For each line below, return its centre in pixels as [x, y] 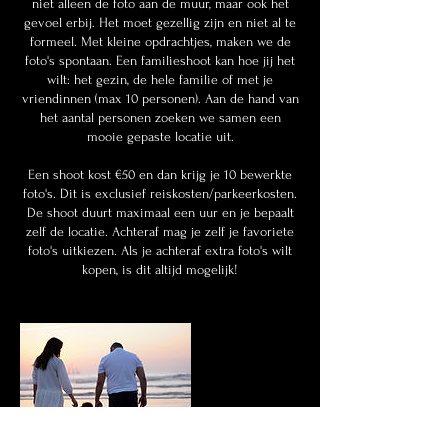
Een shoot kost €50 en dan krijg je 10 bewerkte [160, 174]
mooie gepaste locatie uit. [160, 136]
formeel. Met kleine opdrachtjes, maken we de [160, 41]
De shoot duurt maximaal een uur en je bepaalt [160, 212]
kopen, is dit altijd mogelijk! [160, 269]
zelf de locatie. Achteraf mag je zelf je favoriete [160, 231]
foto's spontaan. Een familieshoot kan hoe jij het [160, 60]
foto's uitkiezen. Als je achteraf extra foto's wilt [160, 250]
